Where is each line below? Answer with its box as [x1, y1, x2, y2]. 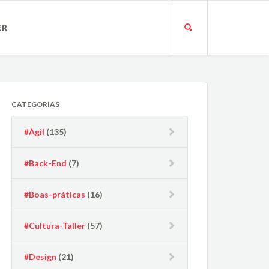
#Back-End [24, 158, 67, 168]
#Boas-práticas [24, 189, 86, 199]
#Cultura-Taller [24, 220, 86, 231]
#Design [24, 252, 57, 262]
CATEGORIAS [11, 100, 60, 109]
